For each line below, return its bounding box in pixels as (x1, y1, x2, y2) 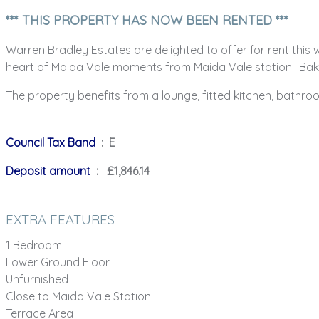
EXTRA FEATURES (6, 211, 115, 228)
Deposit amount (6, 164, 90, 178)
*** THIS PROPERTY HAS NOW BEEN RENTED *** (6, 12, 288, 28)
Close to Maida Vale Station (6, 289, 151, 303)
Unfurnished (6, 272, 68, 286)
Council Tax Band (6, 135, 98, 150)
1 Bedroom (6, 238, 62, 252)
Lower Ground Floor (6, 255, 110, 269)
